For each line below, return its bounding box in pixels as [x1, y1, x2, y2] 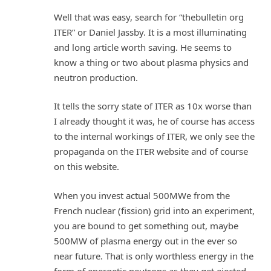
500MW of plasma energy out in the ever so [54, 234, 237, 247]
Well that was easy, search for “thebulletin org [54, 10, 244, 23]
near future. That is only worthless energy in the [54, 249, 253, 262]
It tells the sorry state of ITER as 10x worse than [54, 100, 252, 113]
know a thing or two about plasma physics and [54, 56, 249, 68]
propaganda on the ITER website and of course [54, 145, 248, 158]
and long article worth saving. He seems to [54, 41, 232, 53]
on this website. [54, 160, 119, 173]
